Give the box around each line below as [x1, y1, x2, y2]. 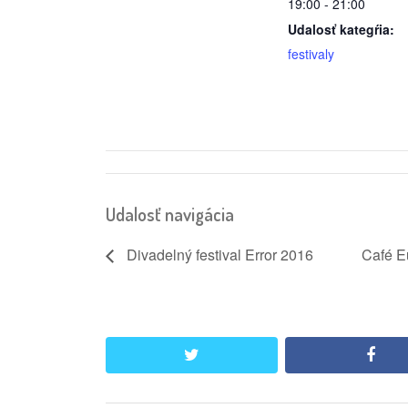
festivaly [288, 44, 334, 63]
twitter [198, 345, 242, 364]
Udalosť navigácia [106, 201, 234, 226]
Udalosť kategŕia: [288, 19, 394, 38]
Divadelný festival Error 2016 [123, 244, 313, 266]
